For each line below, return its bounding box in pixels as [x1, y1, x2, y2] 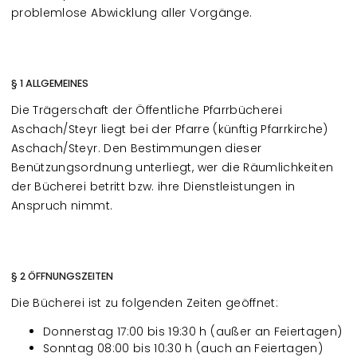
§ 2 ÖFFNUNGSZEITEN [11, 269, 113, 283]
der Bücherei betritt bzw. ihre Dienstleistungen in [11, 178, 296, 194]
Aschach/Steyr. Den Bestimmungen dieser [11, 140, 262, 156]
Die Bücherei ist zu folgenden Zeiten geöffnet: [11, 295, 279, 311]
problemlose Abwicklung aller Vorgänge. [11, 5, 253, 21]
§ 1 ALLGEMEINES [11, 76, 88, 90]
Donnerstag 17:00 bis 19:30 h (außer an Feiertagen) [43, 324, 343, 339]
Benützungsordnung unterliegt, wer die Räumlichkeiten [11, 159, 334, 175]
